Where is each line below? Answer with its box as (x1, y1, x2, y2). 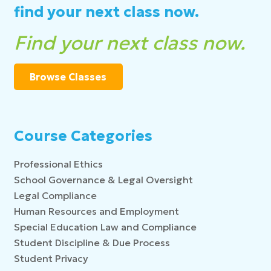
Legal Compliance (13, 189, 97, 202)
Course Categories (13, 127, 152, 146)
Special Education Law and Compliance (13, 221, 197, 233)
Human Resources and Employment (13, 205, 179, 218)
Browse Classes (30, 71, 107, 83)
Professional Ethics (13, 158, 103, 171)
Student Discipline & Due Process (13, 237, 170, 249)
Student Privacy (13, 252, 88, 265)
